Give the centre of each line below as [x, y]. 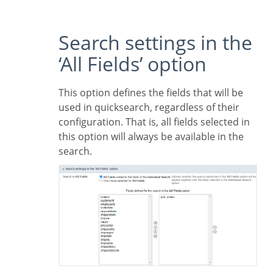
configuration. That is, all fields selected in [154, 122]
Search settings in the [64, 42]
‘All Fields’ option [133, 63]
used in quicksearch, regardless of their [149, 107]
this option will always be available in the [151, 136]
